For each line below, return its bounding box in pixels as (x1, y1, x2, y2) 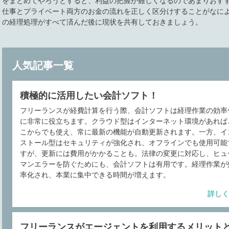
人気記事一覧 (12, 58, 74, 72)
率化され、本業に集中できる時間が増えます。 (20, 170, 170, 179)
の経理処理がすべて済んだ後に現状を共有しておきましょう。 (2, 17, 202, 27)
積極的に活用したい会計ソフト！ (20, 89, 158, 101)
